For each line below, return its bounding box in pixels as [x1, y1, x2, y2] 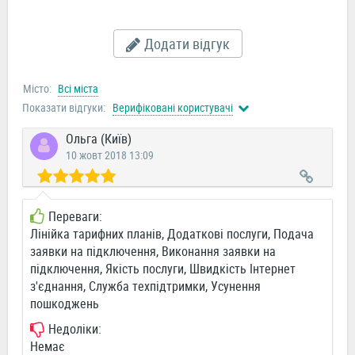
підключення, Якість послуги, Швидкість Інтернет [30, 260, 296, 278]
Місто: [23, 81, 52, 97]
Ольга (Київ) [66, 130, 132, 148]
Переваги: [48, 208, 102, 226]
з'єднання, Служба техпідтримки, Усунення [30, 277, 261, 296]
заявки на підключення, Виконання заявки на [30, 242, 276, 261]
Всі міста [58, 81, 98, 97]
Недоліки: [48, 320, 101, 338]
